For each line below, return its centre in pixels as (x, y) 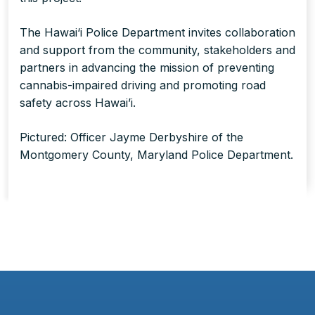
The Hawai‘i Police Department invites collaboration (157, 33)
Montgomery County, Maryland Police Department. (156, 155)
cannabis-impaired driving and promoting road (143, 85)
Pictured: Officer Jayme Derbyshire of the (131, 137)
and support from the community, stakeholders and (157, 50)
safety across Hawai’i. (78, 103)
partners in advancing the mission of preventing (147, 68)
